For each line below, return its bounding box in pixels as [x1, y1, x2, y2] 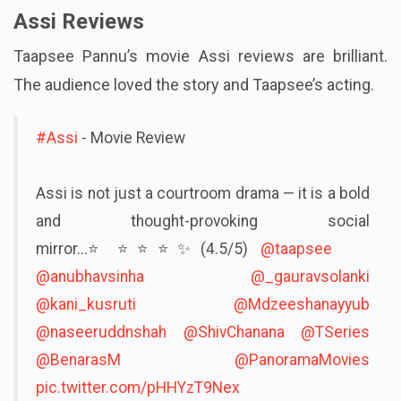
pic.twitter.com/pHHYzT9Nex [36, 379, 240, 397]
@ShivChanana [183, 323, 285, 342]
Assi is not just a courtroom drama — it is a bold [36, 184, 370, 203]
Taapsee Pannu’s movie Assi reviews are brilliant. [13, 47, 388, 66]
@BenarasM [36, 351, 121, 370]
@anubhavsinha [36, 268, 144, 286]
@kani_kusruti [36, 295, 136, 314]
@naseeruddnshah [36, 323, 166, 342]
